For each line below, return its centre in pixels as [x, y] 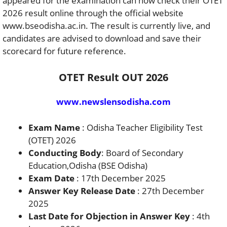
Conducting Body [65, 153]
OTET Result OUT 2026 [113, 77]
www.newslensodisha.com [113, 102]
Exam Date [51, 178]
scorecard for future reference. [64, 51]
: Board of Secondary [142, 153]
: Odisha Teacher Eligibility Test [141, 127]
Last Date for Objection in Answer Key [109, 216]
